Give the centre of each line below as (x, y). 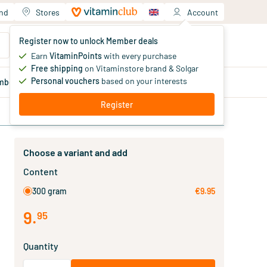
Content (41, 171)
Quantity (41, 246)
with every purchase (139, 56)
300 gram (49, 191)
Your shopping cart (105, 41)
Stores (48, 12)
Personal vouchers (65, 81)
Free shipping (57, 68)
